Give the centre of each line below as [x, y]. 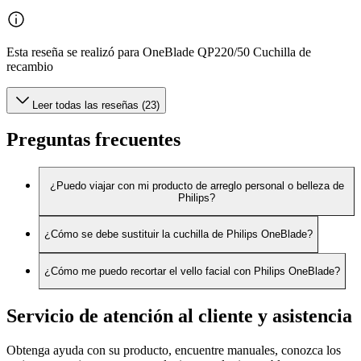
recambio [30, 66]
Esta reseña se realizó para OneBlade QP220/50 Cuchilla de [159, 52]
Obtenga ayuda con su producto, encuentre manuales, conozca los [174, 351]
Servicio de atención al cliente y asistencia [179, 316]
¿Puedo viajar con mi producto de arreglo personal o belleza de [197, 185]
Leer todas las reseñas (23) [96, 105]
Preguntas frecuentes [93, 140]
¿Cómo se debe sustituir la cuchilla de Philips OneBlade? [178, 234]
